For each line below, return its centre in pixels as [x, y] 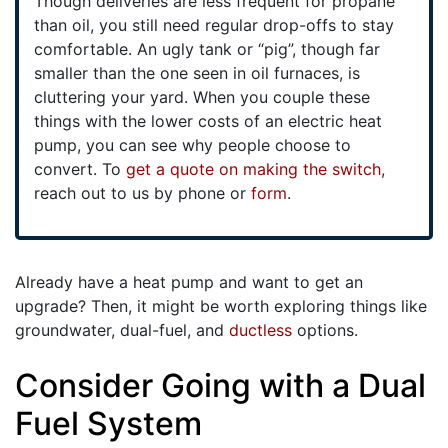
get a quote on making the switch [253, 169]
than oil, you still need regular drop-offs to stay [214, 25]
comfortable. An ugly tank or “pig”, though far [207, 49]
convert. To [80, 169]
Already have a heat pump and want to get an [189, 282]
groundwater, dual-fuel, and [122, 330]
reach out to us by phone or [142, 193]
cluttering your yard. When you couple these [202, 97]
